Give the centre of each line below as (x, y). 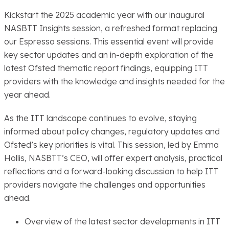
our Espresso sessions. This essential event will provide (109, 42)
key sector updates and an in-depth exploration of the (109, 55)
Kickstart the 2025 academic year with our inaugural (104, 15)
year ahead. (27, 95)
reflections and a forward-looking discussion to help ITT (111, 171)
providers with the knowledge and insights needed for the (114, 82)
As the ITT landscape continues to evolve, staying (100, 118)
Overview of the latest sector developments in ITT (122, 222)
